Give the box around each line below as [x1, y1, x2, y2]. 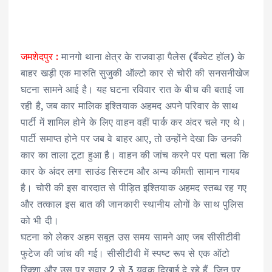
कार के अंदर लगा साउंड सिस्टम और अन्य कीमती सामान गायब [21, 165, 240, 178]
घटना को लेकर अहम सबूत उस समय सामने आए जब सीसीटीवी [21, 231, 241, 243]
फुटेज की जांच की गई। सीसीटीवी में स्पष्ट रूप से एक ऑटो [21, 247, 230, 260]
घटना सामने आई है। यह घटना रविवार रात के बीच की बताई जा [21, 83, 244, 96]
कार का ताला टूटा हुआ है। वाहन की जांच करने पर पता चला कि [21, 149, 249, 161]
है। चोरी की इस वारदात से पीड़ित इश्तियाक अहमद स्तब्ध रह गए [21, 182, 246, 194]
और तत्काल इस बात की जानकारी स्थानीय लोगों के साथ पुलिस [21, 198, 244, 211]
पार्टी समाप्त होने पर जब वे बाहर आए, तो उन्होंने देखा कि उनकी [21, 132, 242, 145]
